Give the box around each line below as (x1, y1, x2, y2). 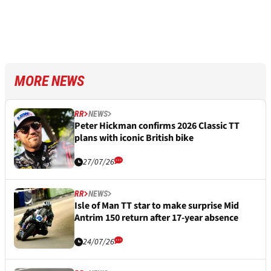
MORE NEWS (15, 72, 85, 90)
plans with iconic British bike (74, 131, 194, 145)
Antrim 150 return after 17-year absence (74, 211, 238, 224)
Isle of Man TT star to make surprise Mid (74, 198, 239, 212)
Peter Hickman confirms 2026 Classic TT (74, 119, 240, 132)
